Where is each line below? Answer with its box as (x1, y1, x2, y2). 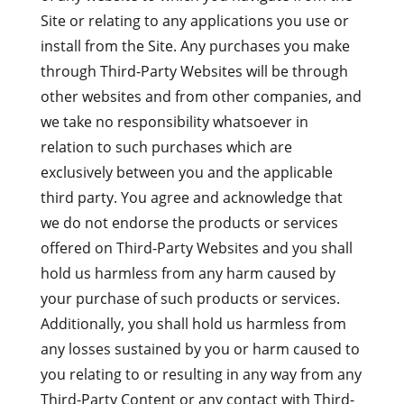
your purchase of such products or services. (40, 289, 340, 308)
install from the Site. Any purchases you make (40, 36, 350, 56)
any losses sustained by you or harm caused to (40, 339, 360, 359)
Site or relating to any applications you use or (40, 11, 349, 31)
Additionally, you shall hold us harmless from (40, 314, 346, 334)
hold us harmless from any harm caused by (40, 263, 335, 283)
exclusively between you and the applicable (40, 162, 333, 182)
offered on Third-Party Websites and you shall (40, 238, 353, 258)
